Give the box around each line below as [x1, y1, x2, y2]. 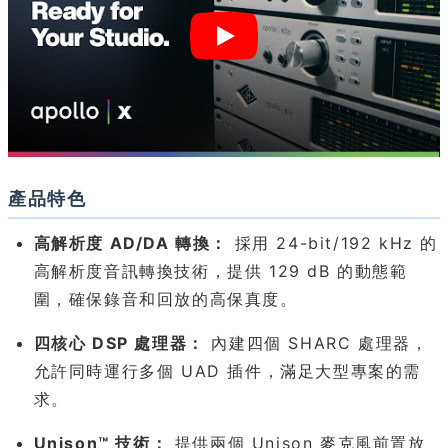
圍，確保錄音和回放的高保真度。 [33, 288, 298, 309]
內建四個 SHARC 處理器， [204, 332, 429, 353]
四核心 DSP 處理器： [33, 332, 205, 353]
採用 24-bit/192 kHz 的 [228, 232, 438, 253]
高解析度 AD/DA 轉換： [33, 232, 228, 253]
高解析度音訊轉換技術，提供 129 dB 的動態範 [33, 260, 408, 281]
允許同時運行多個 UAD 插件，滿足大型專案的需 [33, 360, 421, 381]
